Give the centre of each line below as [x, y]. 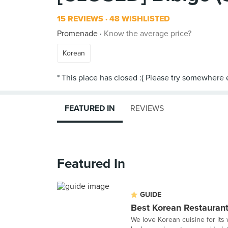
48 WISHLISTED [139, 19]
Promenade [77, 34]
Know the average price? [148, 34]
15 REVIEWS [80, 19]
